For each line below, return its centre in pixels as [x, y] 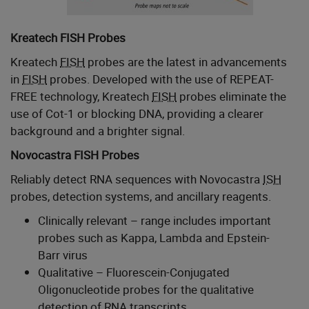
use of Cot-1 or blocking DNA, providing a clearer [137, 114]
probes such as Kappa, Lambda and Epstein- [154, 238]
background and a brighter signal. [98, 131]
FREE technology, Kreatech [81, 97]
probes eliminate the [231, 97]
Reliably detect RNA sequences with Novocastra [137, 179]
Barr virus [63, 255]
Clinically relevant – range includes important [154, 221]
